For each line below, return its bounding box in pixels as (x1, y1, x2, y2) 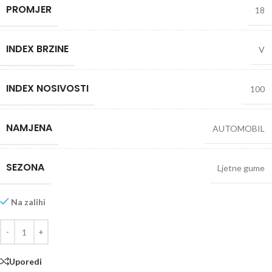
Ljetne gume (217, 163, 265, 173)
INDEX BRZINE (6, 42, 69, 56)
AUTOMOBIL (212, 123, 265, 134)
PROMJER (6, 2, 52, 16)
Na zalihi (11, 197, 46, 207)
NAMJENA (6, 121, 52, 135)
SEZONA (6, 160, 44, 174)
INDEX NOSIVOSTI (6, 81, 89, 95)
